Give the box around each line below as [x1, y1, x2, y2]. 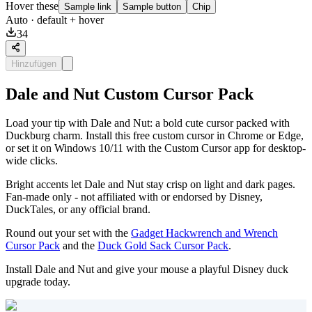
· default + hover [28, 14, 104, 26]
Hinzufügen [11, 58, 56, 69]
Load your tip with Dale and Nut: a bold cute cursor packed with [6, 117, 290, 130]
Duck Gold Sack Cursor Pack [97, 240, 228, 252]
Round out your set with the [6, 227, 131, 240]
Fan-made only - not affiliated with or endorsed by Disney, [6, 191, 263, 203]
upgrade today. [6, 276, 70, 288]
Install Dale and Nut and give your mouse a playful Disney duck [6, 263, 288, 276]
